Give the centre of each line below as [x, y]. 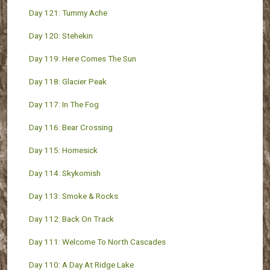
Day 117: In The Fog [64, 104]
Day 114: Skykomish [65, 173]
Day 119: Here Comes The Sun [83, 58]
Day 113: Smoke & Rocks [74, 196]
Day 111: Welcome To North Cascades [98, 242]
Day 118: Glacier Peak [68, 81]
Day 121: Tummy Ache [68, 13]
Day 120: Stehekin [61, 36]
